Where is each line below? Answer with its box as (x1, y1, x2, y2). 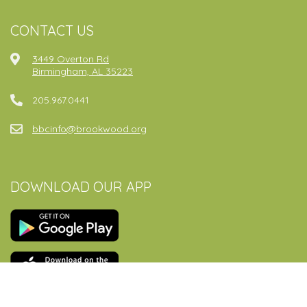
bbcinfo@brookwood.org (32, 123, 147, 136)
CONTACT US (10, 22, 94, 40)
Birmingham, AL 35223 (32, 65, 133, 78)
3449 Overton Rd (32, 53, 109, 66)
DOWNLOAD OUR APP (10, 178, 151, 196)
